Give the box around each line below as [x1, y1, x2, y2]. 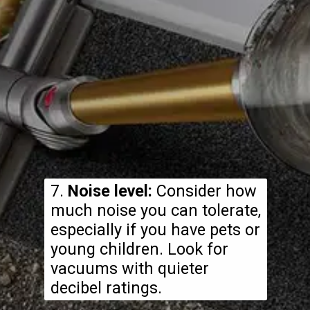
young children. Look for [50, 239, 228, 259]
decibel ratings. [50, 277, 162, 298]
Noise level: [67, 181, 152, 201]
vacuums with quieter [50, 258, 209, 278]
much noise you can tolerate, [50, 200, 261, 220]
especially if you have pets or [50, 219, 260, 239]
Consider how [152, 181, 257, 201]
